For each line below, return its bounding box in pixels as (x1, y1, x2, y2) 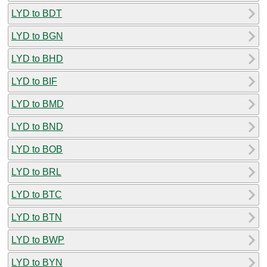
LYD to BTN (11, 212, 62, 222)
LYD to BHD (11, 53, 63, 64)
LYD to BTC (11, 189, 62, 200)
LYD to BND (11, 121, 63, 132)
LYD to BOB (11, 144, 63, 154)
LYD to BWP (11, 234, 64, 245)
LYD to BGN (11, 30, 63, 41)
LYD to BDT (11, 8, 62, 18)
